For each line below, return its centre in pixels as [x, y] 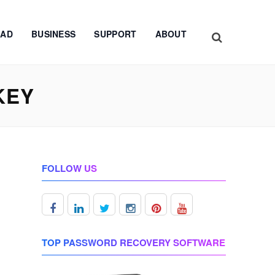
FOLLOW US [69, 168]
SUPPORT [115, 34]
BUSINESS [53, 34]
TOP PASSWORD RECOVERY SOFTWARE [134, 242]
